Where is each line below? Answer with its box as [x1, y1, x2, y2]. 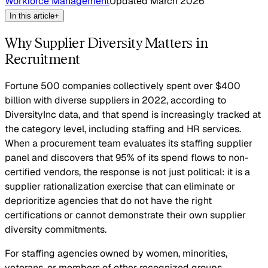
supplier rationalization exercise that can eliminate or [5, 179, 235, 193]
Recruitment [5, 50, 80, 68]
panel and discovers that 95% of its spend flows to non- [5, 151, 249, 164]
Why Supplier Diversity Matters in [5, 33, 208, 51]
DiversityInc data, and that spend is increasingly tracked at [5, 108, 261, 121]
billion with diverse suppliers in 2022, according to [5, 93, 226, 106]
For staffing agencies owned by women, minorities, [5, 246, 227, 260]
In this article [10, 11, 54, 20]
